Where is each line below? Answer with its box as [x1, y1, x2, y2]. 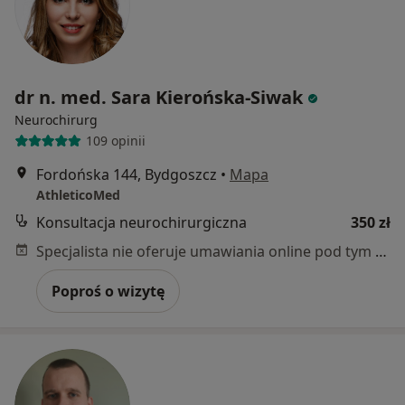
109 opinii [85, 132, 146, 150]
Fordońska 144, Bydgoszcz [36, 164, 217, 184]
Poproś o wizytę [52, 280, 165, 301]
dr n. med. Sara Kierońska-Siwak [14, 84, 303, 109]
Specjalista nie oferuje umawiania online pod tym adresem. [375, 240, 387, 261]
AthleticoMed [36, 185, 120, 203]
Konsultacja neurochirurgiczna [36, 212, 247, 232]
